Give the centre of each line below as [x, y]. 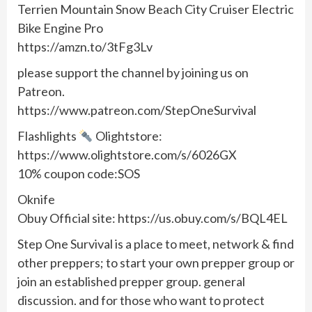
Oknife [36, 199]
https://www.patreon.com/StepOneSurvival [137, 110]
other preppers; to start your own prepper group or [156, 263]
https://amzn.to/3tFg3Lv [85, 47]
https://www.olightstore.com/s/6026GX [127, 155]
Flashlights [48, 136]
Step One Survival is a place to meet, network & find [156, 244]
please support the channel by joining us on [133, 72]
